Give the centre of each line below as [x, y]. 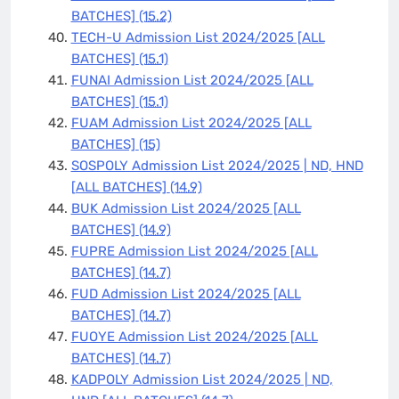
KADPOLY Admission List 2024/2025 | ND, [202, 379]
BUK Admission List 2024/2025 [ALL [186, 208]
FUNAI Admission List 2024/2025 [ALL [192, 80]
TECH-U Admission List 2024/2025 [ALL [198, 37]
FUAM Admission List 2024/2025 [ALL [191, 122]
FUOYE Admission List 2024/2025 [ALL [194, 336]
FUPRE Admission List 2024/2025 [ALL [194, 251]
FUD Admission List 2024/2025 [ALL [186, 293]
